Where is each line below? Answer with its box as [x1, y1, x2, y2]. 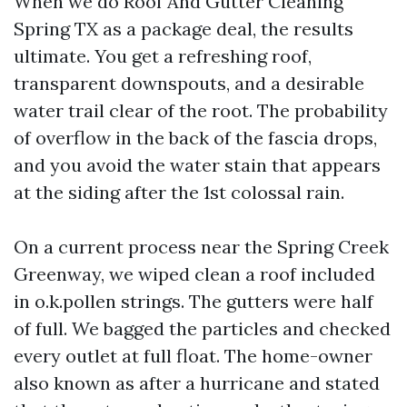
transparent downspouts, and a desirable [14, 72, 364, 94]
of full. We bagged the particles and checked [14, 317, 391, 340]
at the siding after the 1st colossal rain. [14, 181, 344, 203]
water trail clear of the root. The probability [14, 99, 388, 122]
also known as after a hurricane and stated [14, 372, 380, 394]
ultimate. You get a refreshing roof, [14, 45, 312, 67]
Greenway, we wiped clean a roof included [14, 263, 375, 285]
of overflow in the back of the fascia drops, [14, 126, 377, 149]
